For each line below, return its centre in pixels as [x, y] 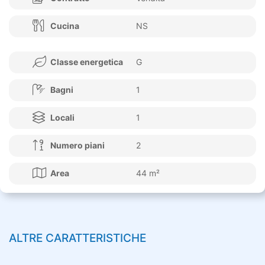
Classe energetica [87, 62]
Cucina [65, 25]
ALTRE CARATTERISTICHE [77, 238]
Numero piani [77, 145]
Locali [62, 117]
